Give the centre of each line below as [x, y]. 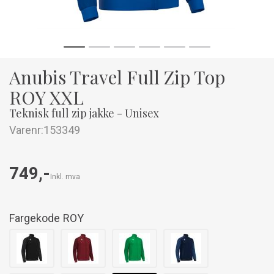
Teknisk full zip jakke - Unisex [84, 113]
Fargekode [35, 218]
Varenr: [26, 130]
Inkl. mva [65, 177]
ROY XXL [46, 97]
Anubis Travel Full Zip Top [117, 77]
